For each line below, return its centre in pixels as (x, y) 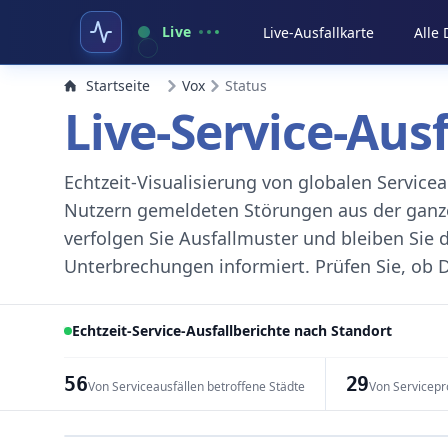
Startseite (118, 85)
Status (246, 85)
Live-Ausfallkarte (319, 32)
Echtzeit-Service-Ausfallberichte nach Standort (232, 330)
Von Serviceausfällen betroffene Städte (196, 386)
